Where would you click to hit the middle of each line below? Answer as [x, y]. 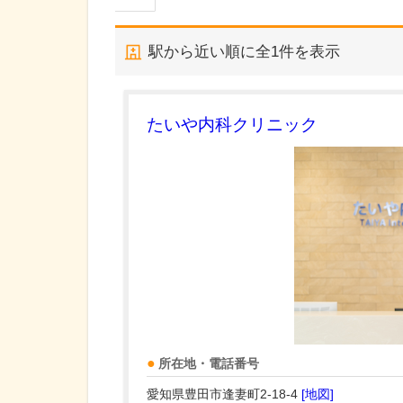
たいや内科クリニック [232, 125]
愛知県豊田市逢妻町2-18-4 [224, 394]
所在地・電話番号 [209, 364]
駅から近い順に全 [210, 52]
